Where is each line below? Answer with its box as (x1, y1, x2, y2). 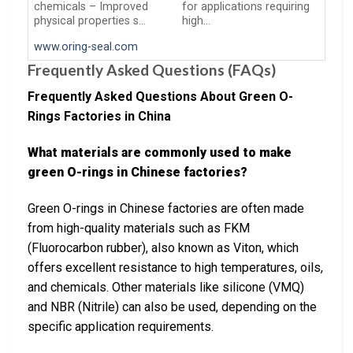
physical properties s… (34, 14, 147, 28)
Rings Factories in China (28, 109, 171, 124)
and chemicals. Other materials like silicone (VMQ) (28, 280, 304, 295)
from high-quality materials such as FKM (28, 221, 250, 236)
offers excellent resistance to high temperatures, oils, (28, 260, 323, 276)
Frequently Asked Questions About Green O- (28, 89, 293, 105)
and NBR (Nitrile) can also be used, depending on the (28, 299, 317, 315)
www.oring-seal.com (34, 39, 139, 54)
